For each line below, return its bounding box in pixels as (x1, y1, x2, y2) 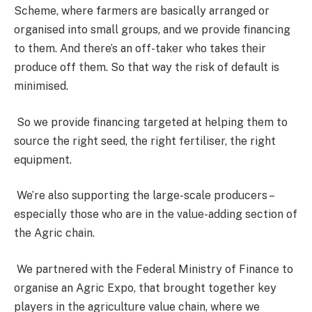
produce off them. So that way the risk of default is (14, 61, 279, 75)
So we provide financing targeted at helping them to (14, 115, 288, 129)
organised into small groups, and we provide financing (14, 23, 290, 37)
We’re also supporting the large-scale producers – (14, 189, 273, 203)
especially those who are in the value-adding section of (14, 208, 297, 221)
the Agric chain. (14, 226, 95, 240)
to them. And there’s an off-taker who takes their (14, 42, 266, 56)
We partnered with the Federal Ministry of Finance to (14, 262, 293, 276)
